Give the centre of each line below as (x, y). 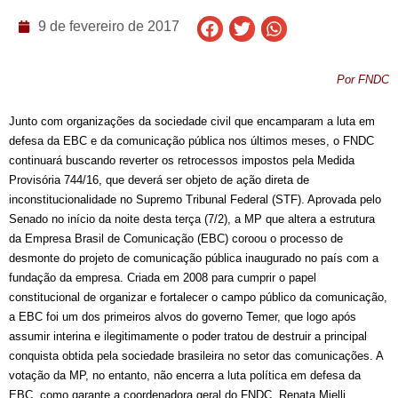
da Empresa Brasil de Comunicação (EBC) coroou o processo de (176, 239)
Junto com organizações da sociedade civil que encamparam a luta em (192, 122)
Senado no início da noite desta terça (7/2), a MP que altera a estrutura (192, 219)
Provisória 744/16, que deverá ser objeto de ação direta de (159, 180)
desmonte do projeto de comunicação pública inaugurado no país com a (194, 259)
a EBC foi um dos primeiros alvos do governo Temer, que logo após (183, 317)
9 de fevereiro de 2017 (108, 26)
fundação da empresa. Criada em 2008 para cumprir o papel (163, 278)
